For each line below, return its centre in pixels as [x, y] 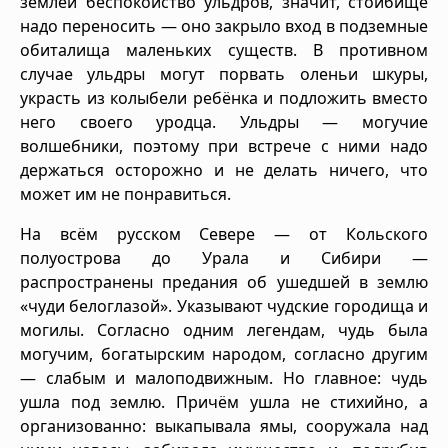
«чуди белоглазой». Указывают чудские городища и [224, 305]
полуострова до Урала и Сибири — [224, 257]
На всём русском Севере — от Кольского [224, 233]
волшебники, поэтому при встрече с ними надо [224, 145]
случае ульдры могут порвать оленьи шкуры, [224, 73]
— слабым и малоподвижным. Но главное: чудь [224, 377]
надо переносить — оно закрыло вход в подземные [224, 25]
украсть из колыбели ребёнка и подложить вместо [224, 97]
